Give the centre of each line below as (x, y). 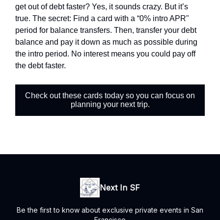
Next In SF (120, 188)
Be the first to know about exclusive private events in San (110, 210)
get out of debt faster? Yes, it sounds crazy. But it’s (102, 7)
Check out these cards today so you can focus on (110, 96)
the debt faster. (41, 66)
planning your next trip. (110, 105)
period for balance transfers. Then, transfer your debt (106, 30)
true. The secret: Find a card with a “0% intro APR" (102, 19)
